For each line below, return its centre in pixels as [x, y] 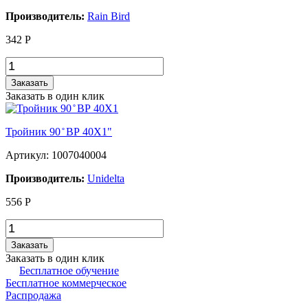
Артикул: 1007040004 [56, 155]
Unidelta [106, 178]
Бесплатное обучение [69, 270]
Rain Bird [109, 16]
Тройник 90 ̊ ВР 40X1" [59, 131]
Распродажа [33, 295]
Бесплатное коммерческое [66, 283]
